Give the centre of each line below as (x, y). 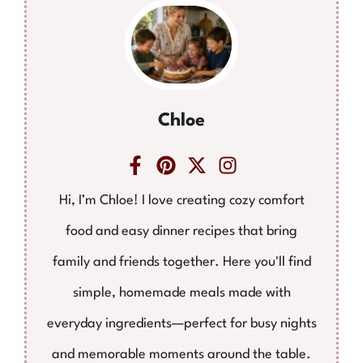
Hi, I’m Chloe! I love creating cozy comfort (181, 200)
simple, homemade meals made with (181, 293)
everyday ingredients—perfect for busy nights (181, 323)
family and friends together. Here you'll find (181, 262)
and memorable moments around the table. (181, 354)
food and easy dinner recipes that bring (181, 231)
